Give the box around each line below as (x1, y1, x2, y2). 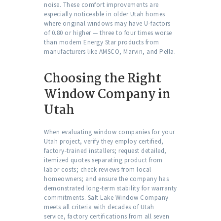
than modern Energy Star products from (44, 38, 159, 47)
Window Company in (44, 85, 170, 105)
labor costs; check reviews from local (44, 165, 151, 174)
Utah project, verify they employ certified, (44, 137, 164, 146)
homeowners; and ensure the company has (44, 175, 169, 184)
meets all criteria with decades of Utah (44, 203, 154, 212)
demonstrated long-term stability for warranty (44, 184, 177, 193)
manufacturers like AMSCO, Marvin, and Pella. (44, 47, 176, 56)
